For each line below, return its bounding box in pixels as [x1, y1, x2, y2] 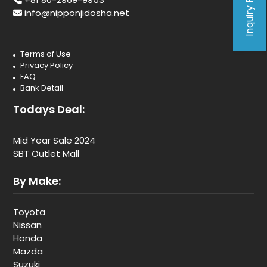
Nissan [13, 219, 42, 231]
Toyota [13, 206, 45, 218]
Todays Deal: [13, 102, 85, 117]
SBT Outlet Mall [13, 147, 79, 160]
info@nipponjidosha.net [24, 7, 129, 19]
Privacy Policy [20, 60, 73, 71]
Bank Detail [20, 82, 63, 94]
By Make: [13, 173, 61, 188]
